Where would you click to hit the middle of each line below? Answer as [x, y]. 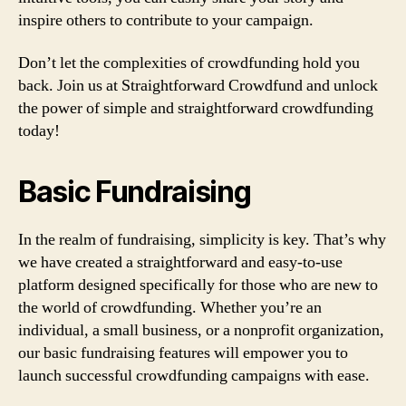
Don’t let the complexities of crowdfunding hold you [189, 63]
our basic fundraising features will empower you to [183, 353]
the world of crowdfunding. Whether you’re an [170, 308]
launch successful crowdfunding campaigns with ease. [194, 376]
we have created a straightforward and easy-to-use [180, 262]
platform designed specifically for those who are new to [198, 285]
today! [39, 131]
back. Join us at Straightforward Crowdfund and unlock [198, 86]
